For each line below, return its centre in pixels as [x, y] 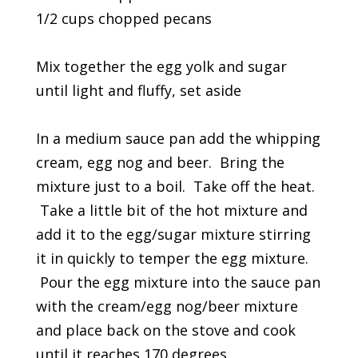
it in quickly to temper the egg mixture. [172, 258]
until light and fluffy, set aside [138, 90]
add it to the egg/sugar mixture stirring [173, 234]
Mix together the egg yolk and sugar [161, 66]
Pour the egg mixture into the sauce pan [178, 282]
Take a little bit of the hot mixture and [171, 210]
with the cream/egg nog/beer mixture [167, 306]
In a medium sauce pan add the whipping [178, 138]
